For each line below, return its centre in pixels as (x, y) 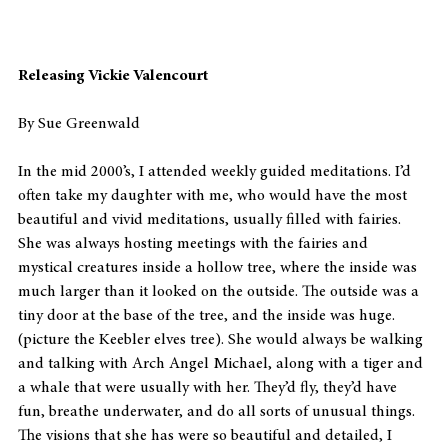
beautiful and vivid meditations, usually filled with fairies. (211, 219)
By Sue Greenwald (79, 123)
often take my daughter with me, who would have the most (214, 195)
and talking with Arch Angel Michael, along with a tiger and (222, 363)
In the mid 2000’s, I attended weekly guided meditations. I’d (216, 171)
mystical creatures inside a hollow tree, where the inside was (219, 267)
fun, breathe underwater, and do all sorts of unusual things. (218, 411)
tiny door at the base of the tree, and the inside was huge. (208, 315)
